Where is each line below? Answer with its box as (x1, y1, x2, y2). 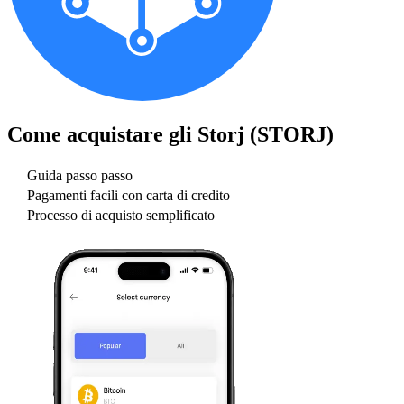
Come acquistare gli (7, 122, 197, 146)
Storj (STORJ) (197, 122, 334, 146)
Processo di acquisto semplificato (27, 207, 215, 224)
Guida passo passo (27, 168, 133, 184)
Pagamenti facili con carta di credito (27, 188, 230, 204)
